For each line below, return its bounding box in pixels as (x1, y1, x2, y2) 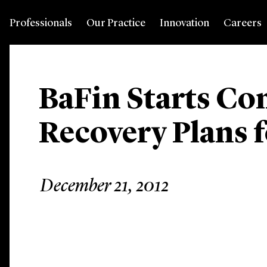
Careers (223, 18, 262, 29)
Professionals (10, 18, 72, 29)
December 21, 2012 (41, 178, 169, 195)
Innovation (160, 18, 209, 29)
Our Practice (86, 18, 145, 29)
